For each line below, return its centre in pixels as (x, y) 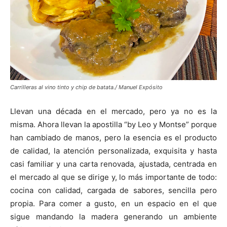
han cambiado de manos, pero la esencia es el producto (113, 138)
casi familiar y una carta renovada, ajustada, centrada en (113, 164)
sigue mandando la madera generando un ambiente (113, 217)
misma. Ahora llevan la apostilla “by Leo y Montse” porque (113, 124)
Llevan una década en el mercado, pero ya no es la (113, 111)
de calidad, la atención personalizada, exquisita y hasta (113, 151)
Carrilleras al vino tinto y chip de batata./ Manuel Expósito (86, 87)
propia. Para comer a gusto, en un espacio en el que (113, 203)
